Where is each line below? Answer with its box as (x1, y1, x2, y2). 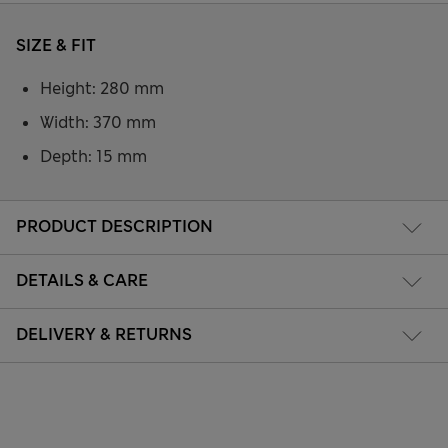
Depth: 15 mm (40, 146, 147, 168)
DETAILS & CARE (16, 269, 148, 291)
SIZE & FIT (16, 35, 96, 57)
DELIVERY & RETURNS (16, 323, 192, 345)
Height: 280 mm (40, 78, 164, 100)
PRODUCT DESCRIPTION (16, 215, 213, 237)
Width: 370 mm (40, 112, 156, 134)
